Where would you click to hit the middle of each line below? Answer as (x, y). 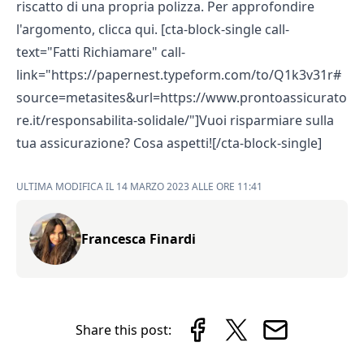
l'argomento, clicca (76, 29)
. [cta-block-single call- (222, 29)
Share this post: (123, 330)
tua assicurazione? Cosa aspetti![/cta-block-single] (169, 143)
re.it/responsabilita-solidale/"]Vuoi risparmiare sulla (175, 120)
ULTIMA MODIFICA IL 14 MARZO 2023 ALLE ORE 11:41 (139, 186)
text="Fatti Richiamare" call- (101, 52)
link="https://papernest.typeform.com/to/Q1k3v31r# (179, 75)
